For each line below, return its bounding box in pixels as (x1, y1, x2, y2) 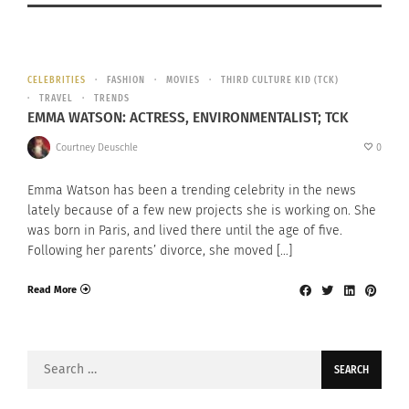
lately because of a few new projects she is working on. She (27, 203, 376, 219)
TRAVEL (39, 93, 73, 105)
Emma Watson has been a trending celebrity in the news (27, 183, 356, 199)
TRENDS (94, 93, 130, 105)
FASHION (107, 75, 145, 87)
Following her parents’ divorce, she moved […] (27, 243, 292, 259)
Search (26, 353, 67, 370)
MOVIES (166, 75, 200, 87)
